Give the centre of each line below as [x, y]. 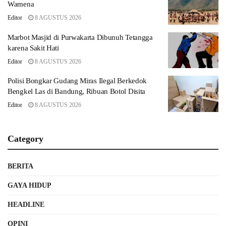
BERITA [20, 166]
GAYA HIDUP [30, 185]
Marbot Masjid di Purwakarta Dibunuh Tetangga [80, 37]
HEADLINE [26, 204]
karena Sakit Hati [33, 48]
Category [25, 138]
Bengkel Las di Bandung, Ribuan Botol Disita [77, 91]
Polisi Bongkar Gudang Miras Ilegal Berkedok [77, 81]
